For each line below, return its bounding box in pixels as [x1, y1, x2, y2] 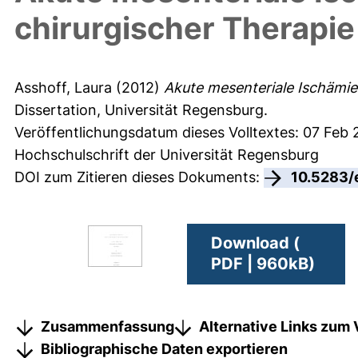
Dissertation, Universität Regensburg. [14, 101, 268, 119]
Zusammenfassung [41, 317, 174, 335]
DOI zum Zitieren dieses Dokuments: [14, 169, 264, 186]
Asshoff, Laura [14, 79, 112, 97]
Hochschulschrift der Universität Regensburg [14, 146, 319, 164]
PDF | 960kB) [211, 253, 315, 273]
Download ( [211, 233, 300, 253]
